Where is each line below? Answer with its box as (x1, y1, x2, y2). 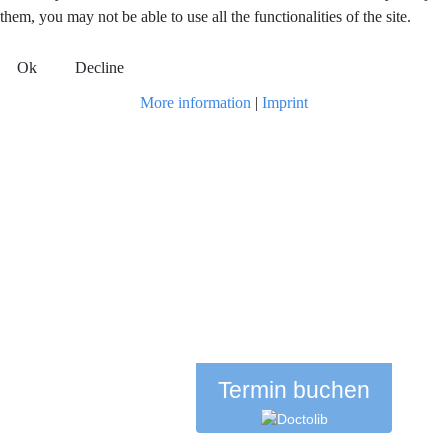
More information (140, 93, 251, 111)
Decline (75, 59, 124, 76)
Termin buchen (218, 377, 370, 403)
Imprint (262, 93, 308, 111)
